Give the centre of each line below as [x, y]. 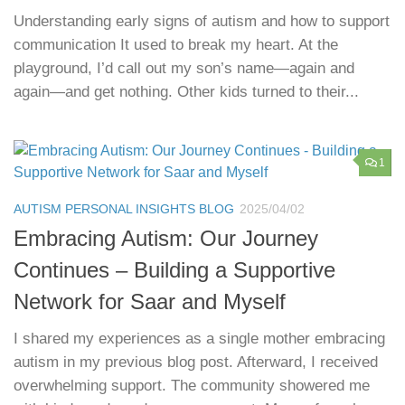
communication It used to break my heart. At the [176, 45]
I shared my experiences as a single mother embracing [199, 339]
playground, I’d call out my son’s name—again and [184, 69]
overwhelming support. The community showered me [192, 386]
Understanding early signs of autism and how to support [202, 22]
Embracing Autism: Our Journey [166, 239]
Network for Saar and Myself [150, 302]
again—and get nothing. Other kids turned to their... [186, 92]
